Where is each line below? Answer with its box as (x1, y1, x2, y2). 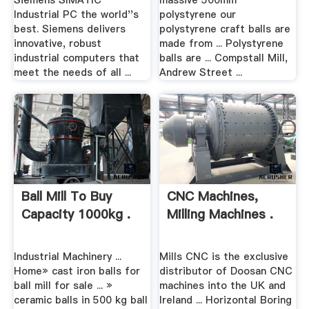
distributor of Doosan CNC (159, 263, 293, 278)
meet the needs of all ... (13, 66, 131, 80)
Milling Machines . (167, 206, 274, 223)
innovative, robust (13, 37, 101, 51)
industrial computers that (13, 51, 139, 66)
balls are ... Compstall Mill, (159, 51, 288, 66)
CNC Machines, (167, 188, 259, 206)
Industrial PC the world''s (13, 8, 139, 22)
